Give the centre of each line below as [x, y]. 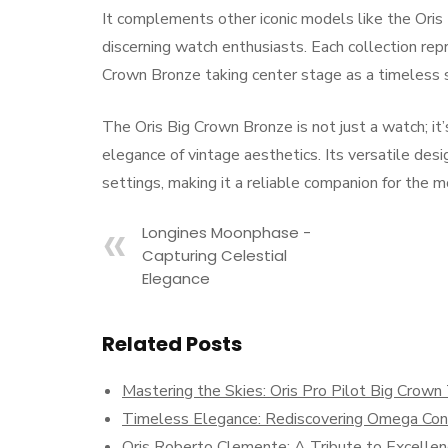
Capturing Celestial [214, 255]
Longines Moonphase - [226, 232]
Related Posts [172, 344]
